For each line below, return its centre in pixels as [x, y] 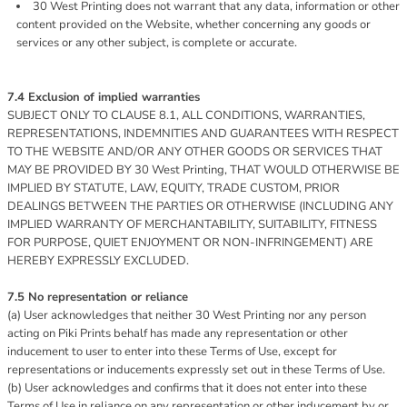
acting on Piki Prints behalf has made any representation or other [178, 333]
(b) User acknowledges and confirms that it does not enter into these [187, 388]
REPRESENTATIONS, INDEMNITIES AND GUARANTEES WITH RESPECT [203, 134]
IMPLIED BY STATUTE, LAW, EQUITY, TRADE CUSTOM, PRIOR [174, 188]
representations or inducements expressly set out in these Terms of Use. [196, 370]
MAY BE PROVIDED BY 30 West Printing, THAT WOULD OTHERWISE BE [203, 170]
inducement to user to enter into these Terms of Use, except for [172, 352]
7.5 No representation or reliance [98, 297]
